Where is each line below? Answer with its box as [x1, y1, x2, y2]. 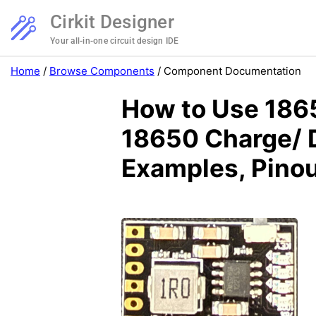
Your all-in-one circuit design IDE [50, 36, 179, 46]
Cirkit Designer [50, 11, 174, 32]
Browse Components [49, 64, 154, 78]
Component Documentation [164, 64, 301, 78]
